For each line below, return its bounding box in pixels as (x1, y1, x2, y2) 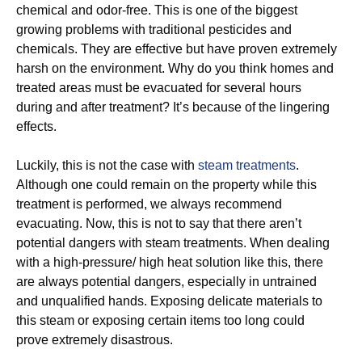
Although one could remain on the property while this (16, 178, 317, 192)
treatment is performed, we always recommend (16, 197, 282, 211)
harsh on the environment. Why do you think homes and (16, 61, 334, 75)
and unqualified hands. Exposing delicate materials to (16, 294, 322, 308)
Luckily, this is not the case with (16, 158, 198, 172)
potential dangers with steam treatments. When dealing (16, 236, 330, 250)
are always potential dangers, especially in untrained (16, 275, 317, 288)
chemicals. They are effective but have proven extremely (16, 42, 337, 56)
